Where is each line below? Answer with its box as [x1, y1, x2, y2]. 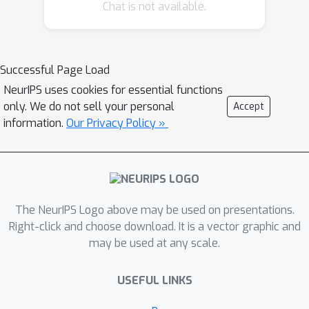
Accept [233, 100, 264, 113]
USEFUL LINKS [117, 273, 192, 288]
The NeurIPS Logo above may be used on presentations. [14, 203, 295, 218]
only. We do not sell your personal [3, 99, 175, 114]
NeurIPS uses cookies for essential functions [3, 83, 223, 97]
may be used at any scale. [89, 236, 220, 251]
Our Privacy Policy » [66, 116, 168, 130]
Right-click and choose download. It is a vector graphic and [8, 219, 301, 235]
